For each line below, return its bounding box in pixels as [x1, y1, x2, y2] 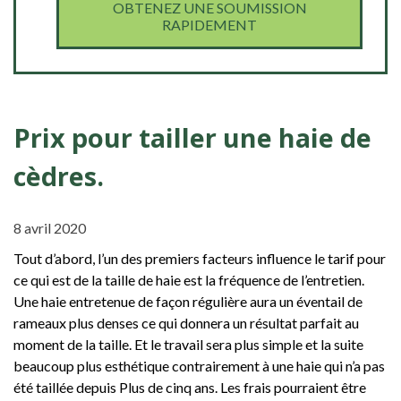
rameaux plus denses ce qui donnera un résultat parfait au [13, 313, 359, 331]
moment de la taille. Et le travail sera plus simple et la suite [13, 335, 363, 353]
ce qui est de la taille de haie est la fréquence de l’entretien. [13, 270, 364, 288]
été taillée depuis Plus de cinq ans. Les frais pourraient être [13, 378, 366, 396]
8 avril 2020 [13, 218, 86, 236]
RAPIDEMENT [162, 15, 257, 33]
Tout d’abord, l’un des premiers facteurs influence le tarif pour [13, 249, 386, 267]
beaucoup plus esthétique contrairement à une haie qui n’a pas [13, 356, 385, 374]
